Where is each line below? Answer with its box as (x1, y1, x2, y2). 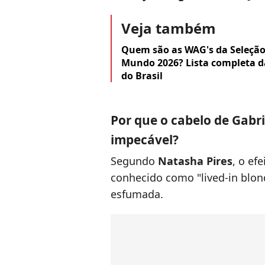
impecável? (111, 131, 179, 148)
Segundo (111, 154, 158, 169)
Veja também (121, 18, 216, 38)
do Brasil (121, 69, 163, 83)
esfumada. (111, 187, 163, 202)
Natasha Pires (158, 154, 232, 169)
